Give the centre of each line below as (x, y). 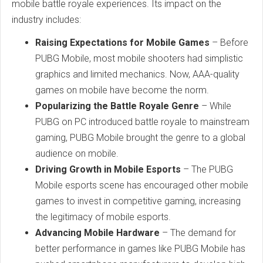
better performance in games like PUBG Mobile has (140, 248)
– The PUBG (207, 169)
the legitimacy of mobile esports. (103, 217)
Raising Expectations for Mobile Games (122, 42)
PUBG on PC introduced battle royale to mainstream (142, 122)
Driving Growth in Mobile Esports (108, 169)
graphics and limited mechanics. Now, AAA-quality (137, 74)
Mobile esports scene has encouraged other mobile (142, 185)
